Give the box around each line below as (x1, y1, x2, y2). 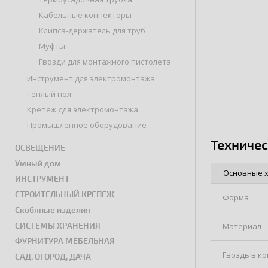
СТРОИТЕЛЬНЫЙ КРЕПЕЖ (15, 189, 114, 199)
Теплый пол (27, 89, 71, 99)
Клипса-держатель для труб (39, 25, 145, 36)
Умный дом (15, 158, 61, 168)
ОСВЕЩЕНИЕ (15, 142, 65, 153)
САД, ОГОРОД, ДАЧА (15, 251, 91, 261)
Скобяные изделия (15, 205, 90, 215)
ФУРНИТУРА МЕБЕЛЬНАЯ (15, 236, 115, 246)
